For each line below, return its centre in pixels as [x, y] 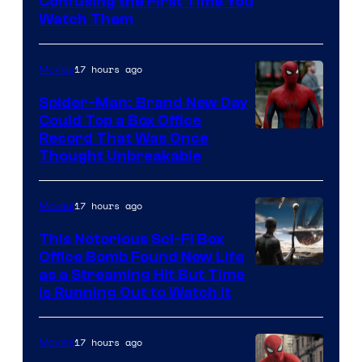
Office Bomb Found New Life [141, 257]
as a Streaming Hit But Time [142, 275]
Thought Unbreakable [120, 156]
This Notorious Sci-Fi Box [131, 240]
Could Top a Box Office [120, 121]
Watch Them [86, 20]
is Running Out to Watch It [135, 293]
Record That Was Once [124, 139]
